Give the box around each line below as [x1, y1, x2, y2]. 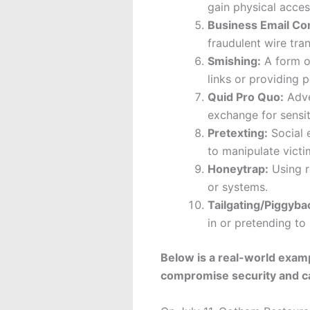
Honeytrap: [208, 162, 268, 176]
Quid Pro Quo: [208, 90, 284, 104]
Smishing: [208, 54, 261, 69]
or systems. [208, 180, 268, 194]
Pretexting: [208, 126, 268, 140]
